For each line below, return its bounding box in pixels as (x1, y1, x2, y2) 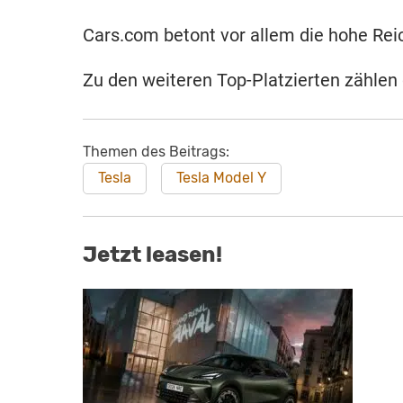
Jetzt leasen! (83, 242, 222, 268)
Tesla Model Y (176, 169, 266, 187)
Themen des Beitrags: (83, 142, 229, 160)
